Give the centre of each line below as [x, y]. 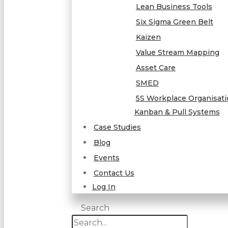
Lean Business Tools [174, 7]
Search [95, 208]
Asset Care [155, 68]
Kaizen [148, 37]
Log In [104, 187]
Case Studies [117, 127]
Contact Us [114, 173]
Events [106, 158]
